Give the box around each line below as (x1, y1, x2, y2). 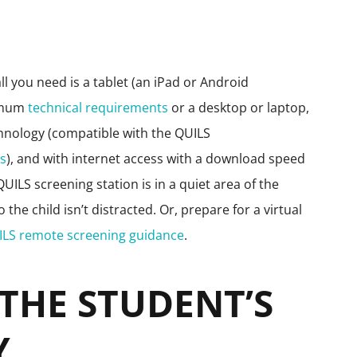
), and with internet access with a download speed (6, 150, 306, 167)
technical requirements (28, 99, 169, 116)
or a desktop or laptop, (168, 99, 310, 116)
